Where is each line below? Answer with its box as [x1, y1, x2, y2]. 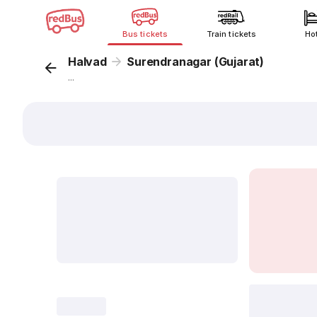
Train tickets [207, 29, 256, 39]
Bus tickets [122, 29, 168, 39]
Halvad [68, 54, 107, 69]
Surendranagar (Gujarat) [127, 54, 265, 69]
